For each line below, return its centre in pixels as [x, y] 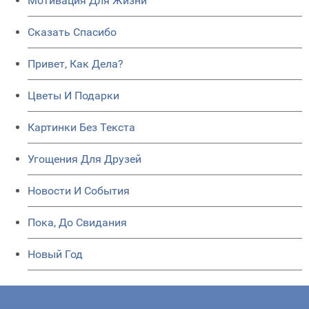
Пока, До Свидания [77, 223]
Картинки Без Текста [81, 128]
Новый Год [55, 255]
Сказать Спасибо [72, 32]
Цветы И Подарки [73, 96]
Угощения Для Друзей [84, 159]
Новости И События [79, 191]
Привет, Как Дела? [76, 64]
